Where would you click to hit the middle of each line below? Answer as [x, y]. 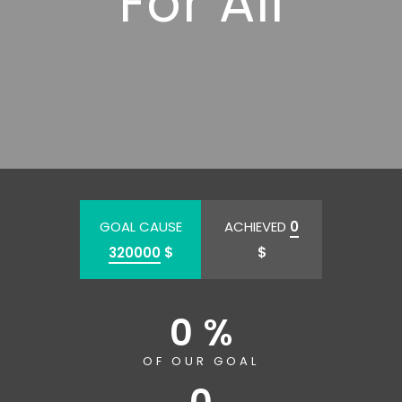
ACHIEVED [257, 227]
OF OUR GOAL [201, 361]
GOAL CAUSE [140, 227]
